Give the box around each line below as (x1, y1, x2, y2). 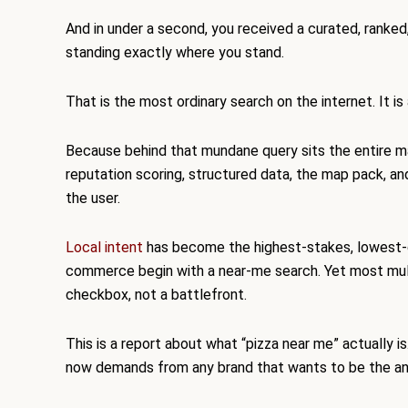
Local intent (66, 239, 143, 257)
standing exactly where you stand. (66, 44, 284, 62)
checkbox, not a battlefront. (66, 286, 247, 304)
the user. (66, 189, 120, 208)
